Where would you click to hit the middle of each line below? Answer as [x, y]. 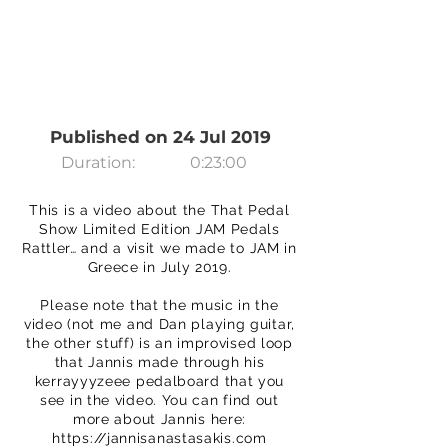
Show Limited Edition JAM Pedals [159, 229]
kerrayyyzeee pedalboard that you [159, 381]
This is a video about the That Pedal [159, 210]
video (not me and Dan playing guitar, [159, 324]
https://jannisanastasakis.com [159, 438]
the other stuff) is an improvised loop [159, 343]
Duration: [98, 162]
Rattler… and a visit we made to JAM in [159, 248]
